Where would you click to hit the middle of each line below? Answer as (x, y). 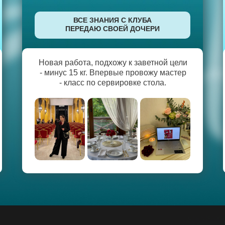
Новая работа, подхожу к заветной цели (113, 63)
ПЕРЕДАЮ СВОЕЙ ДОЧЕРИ (113, 29)
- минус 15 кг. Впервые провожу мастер (113, 73)
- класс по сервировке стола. (113, 83)
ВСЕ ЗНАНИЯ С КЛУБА (113, 20)
